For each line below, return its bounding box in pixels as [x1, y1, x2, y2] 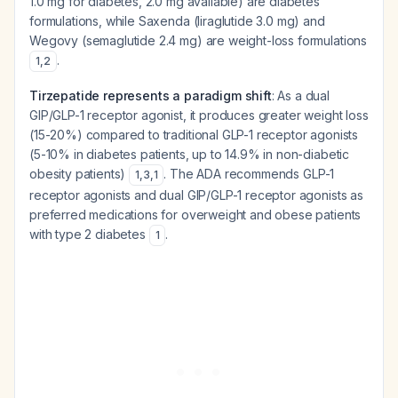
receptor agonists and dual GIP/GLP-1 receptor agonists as [29, 187, 363, 203]
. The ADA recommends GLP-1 [163, 166, 335, 181]
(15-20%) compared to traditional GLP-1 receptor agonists [29, 127, 359, 142]
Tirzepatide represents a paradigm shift [29, 88, 272, 103]
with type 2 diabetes [29, 227, 149, 242]
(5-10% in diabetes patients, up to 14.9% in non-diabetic [29, 147, 350, 162]
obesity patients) [29, 166, 130, 181]
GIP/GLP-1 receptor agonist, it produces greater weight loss [29, 107, 369, 123]
